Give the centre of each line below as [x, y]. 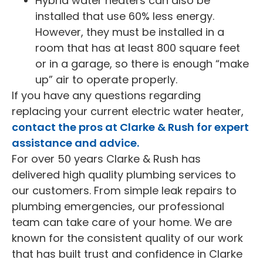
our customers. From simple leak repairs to [124, 190]
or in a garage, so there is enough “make [142, 63]
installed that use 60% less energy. [125, 16]
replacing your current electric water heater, [128, 111]
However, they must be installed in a [130, 32]
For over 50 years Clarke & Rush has [106, 159]
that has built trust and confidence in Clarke [127, 254]
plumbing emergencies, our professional [118, 206]
